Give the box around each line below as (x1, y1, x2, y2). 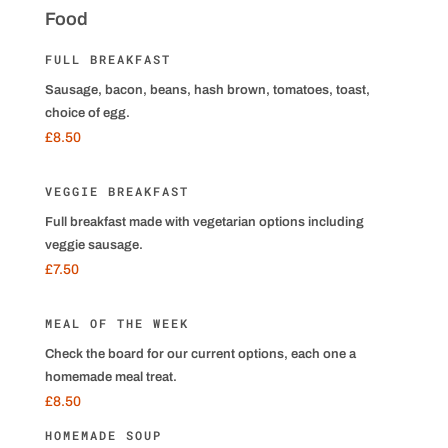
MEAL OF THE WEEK (44, 315, 189, 332)
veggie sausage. (44, 238, 143, 253)
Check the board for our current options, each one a (44, 347, 356, 362)
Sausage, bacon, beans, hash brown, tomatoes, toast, (44, 83, 370, 98)
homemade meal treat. (44, 370, 177, 385)
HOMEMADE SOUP (44, 427, 162, 444)
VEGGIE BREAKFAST (44, 183, 189, 200)
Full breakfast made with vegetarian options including (44, 215, 364, 230)
